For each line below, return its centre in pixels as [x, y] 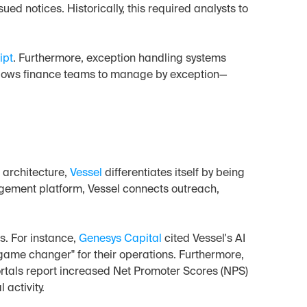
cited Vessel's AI [203, 239]
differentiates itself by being [173, 173]
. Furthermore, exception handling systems [119, 59]
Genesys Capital [120, 239]
